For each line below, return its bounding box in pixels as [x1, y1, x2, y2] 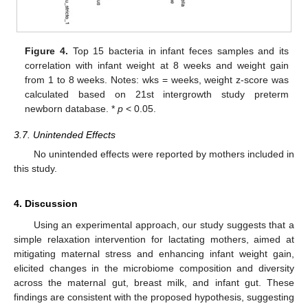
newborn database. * [25, 102, 118, 114]
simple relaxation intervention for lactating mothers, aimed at [14, 234, 294, 245]
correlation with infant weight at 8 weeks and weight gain [25, 59, 289, 71]
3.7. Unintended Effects [14, 129, 115, 140]
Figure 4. [25, 45, 68, 56]
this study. [14, 163, 57, 175]
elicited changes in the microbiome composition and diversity [14, 263, 294, 274]
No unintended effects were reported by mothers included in [33, 148, 294, 160]
